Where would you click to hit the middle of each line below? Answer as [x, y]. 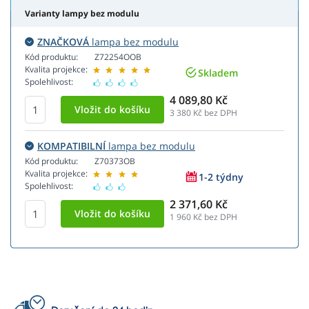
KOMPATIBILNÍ [71, 146]
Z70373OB [115, 161]
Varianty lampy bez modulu [82, 14]
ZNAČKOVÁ [63, 42]
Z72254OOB [118, 57]
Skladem [218, 72]
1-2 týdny [221, 177]
